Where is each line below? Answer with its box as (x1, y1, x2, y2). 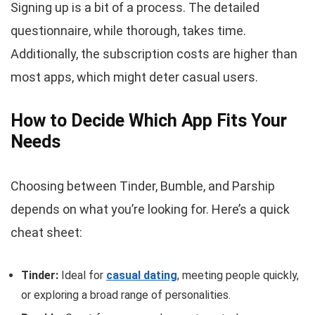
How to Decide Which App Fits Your (11, 110, 287, 131)
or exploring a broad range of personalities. (21, 288, 231, 302)
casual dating (106, 268, 177, 282)
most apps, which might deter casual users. (11, 69, 258, 84)
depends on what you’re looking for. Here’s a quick (11, 201, 290, 217)
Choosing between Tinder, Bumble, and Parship (11, 178, 275, 193)
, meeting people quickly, (177, 268, 299, 282)
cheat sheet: (11, 224, 82, 240)
